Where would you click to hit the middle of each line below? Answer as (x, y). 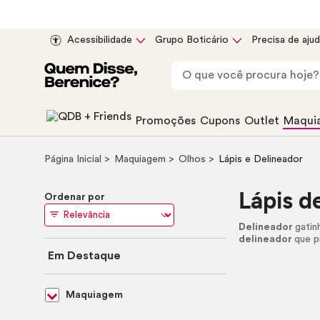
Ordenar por (75, 197)
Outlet (262, 121)
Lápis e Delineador (261, 159)
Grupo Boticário (192, 40)
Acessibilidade (100, 40)
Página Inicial (74, 159)
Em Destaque (84, 256)
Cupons (220, 121)
